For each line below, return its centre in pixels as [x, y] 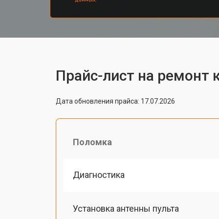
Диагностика [99, 175]
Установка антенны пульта [126, 208]
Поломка [92, 142]
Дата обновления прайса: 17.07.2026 [115, 101]
